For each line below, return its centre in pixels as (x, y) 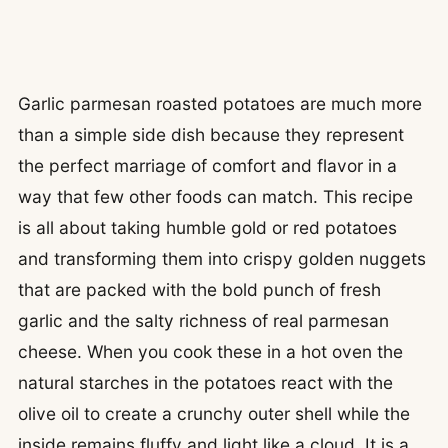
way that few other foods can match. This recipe (215, 196)
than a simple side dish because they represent (211, 134)
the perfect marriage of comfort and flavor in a (207, 165)
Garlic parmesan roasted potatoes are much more (220, 103)
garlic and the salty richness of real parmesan (203, 320)
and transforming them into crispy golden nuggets (222, 258)
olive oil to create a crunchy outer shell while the (214, 413)
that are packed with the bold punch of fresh (199, 289)
